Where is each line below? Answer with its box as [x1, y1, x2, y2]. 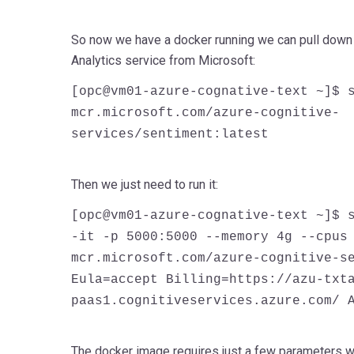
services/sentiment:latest [70, 126, 269, 141]
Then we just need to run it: [70, 176, 218, 192]
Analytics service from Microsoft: [70, 52, 255, 68]
